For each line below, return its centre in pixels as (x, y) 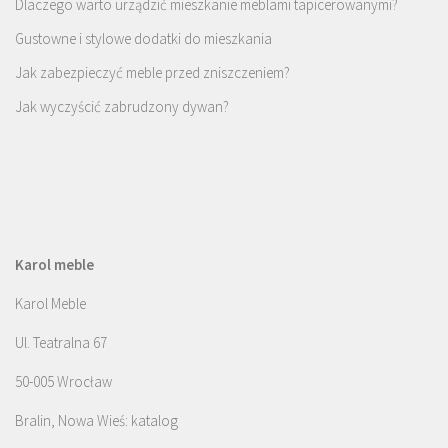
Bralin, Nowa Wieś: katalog (96, 421)
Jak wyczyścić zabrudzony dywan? (122, 107)
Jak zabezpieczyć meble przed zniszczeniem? (152, 73)
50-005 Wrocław (63, 382)
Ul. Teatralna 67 (61, 343)
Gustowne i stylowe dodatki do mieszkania (143, 39)
